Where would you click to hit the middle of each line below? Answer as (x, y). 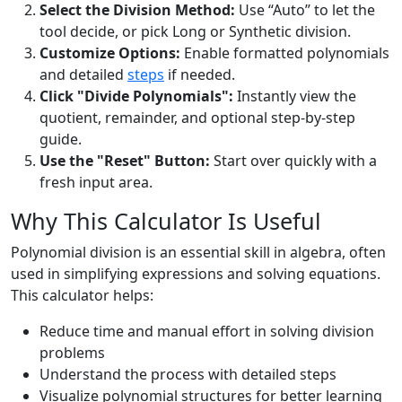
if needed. (200, 75)
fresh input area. (96, 183)
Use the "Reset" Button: (125, 161)
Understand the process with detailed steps (188, 375)
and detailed (83, 75)
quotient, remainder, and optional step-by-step (197, 118)
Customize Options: (110, 53)
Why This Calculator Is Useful (166, 221)
